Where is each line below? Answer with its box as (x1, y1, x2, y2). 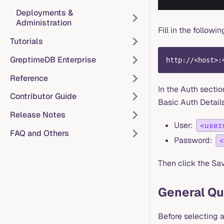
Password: (174, 134, 214, 145)
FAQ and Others (10, 128, 69, 139)
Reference (10, 72, 48, 83)
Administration (16, 17, 71, 28)
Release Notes (10, 109, 65, 120)
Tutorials (10, 36, 43, 47)
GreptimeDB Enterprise (10, 54, 96, 65)
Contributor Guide (10, 91, 76, 102)
